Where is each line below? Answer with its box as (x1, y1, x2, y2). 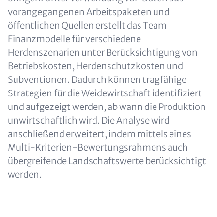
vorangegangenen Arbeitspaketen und (8, 6, 170, 17)
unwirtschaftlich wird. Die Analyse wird (8, 115, 170, 126)
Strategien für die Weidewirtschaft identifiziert (8, 88, 202, 99)
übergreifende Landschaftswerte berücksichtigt (8, 155, 206, 167)
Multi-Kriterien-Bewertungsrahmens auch (8, 142, 188, 153)
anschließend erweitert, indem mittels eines (8, 128, 191, 139)
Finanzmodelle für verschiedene (8, 33, 141, 45)
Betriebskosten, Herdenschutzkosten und (8, 61, 183, 72)
